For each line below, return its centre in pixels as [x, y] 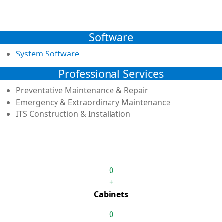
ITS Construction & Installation [73, 114]
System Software [48, 53]
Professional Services [111, 73]
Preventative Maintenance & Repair [82, 90]
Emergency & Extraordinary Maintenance [93, 102]
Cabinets [111, 194]
